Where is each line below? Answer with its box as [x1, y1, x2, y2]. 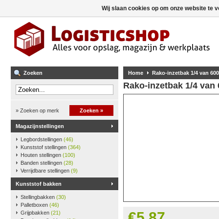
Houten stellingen [21, 152, 63, 158]
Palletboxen [21, 202, 49, 208]
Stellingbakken [21, 194, 56, 200]
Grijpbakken [21, 210, 51, 216]
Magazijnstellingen [16, 123, 64, 129]
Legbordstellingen [21, 136, 64, 142]
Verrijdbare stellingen [21, 168, 71, 174]
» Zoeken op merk [16, 108, 59, 113]
